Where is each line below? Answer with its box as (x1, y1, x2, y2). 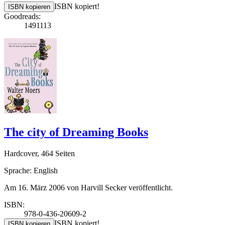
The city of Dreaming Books (4, 126, 148, 139)
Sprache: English (4, 166, 58, 175)
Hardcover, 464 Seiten (4, 149, 75, 158)
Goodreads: (4, 12, 41, 21)
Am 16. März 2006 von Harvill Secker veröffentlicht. (4, 183, 173, 192)
